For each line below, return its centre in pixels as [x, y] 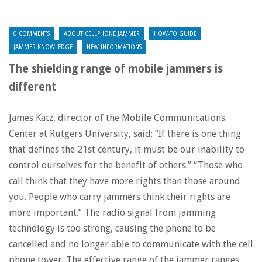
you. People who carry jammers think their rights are [120, 197]
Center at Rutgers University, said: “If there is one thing [125, 134]
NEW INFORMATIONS [114, 47]
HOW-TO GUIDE [175, 34]
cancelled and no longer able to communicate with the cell [131, 244]
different [33, 87]
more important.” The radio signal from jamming [112, 213]
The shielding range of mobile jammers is [116, 69]
